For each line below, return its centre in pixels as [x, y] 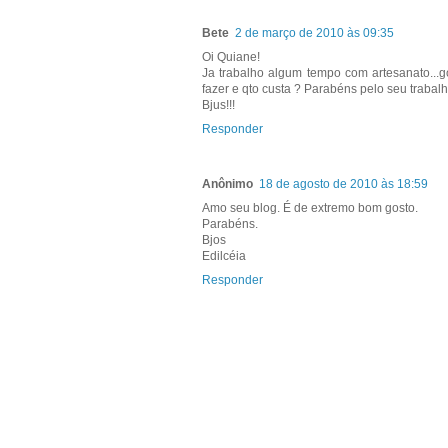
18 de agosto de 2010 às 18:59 [343, 184]
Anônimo [227, 184]
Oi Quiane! [231, 57]
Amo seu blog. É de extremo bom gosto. [310, 208]
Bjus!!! [218, 105]
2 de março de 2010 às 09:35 [314, 33]
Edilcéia [224, 256]
